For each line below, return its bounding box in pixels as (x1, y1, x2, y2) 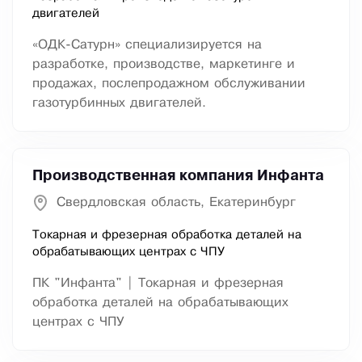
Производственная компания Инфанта (32, 170, 324, 183)
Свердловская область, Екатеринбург (57, 196, 296, 209)
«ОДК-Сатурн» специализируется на (32, 39, 262, 52)
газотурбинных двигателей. (32, 97, 206, 110)
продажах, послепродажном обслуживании (32, 78, 305, 90)
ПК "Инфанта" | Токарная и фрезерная (32, 277, 284, 290)
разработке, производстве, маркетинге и (32, 58, 295, 71)
